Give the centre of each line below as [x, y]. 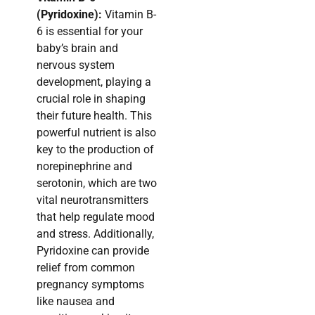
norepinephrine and [84, 167]
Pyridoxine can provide [93, 251]
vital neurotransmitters [92, 200]
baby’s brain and [77, 49]
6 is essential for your [90, 32]
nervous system [76, 65]
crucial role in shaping [91, 99]
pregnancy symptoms [90, 285]
